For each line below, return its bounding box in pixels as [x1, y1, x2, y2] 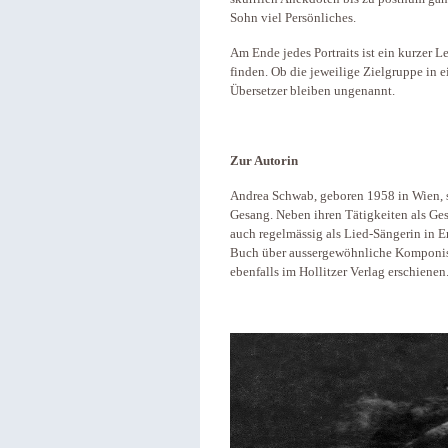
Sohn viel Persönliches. [230, 11, 356, 25]
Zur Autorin [230, 154, 298, 168]
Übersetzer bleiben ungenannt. [230, 84, 395, 98]
